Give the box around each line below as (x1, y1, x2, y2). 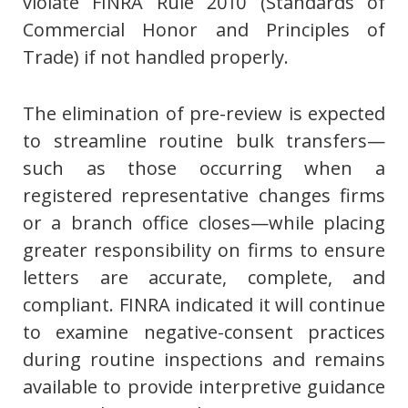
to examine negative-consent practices (23, 320, 385, 345)
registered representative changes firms (23, 183, 385, 209)
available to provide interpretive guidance (23, 374, 385, 400)
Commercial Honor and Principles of (23, 17, 385, 43)
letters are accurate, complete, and (23, 265, 385, 291)
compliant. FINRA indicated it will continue (23, 292, 385, 318)
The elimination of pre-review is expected (23, 101, 385, 127)
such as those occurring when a (23, 156, 385, 181)
